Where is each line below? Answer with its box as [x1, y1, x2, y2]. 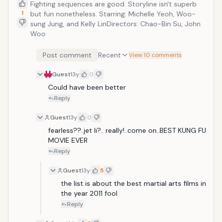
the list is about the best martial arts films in [61, 179, 206, 188]
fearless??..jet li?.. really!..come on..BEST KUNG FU [48, 126, 206, 135]
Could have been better [48, 83, 126, 92]
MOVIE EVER [48, 136, 88, 145]
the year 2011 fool [61, 189, 117, 198]
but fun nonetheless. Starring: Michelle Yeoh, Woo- [30, 9, 196, 18]
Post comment [43, 51, 92, 59]
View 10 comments [129, 51, 182, 59]
